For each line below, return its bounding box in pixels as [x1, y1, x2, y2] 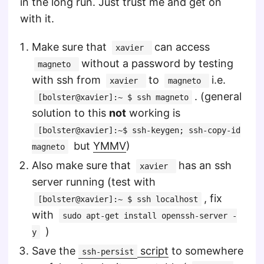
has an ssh [179, 159, 232, 171]
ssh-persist [82, 247, 134, 256]
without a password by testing [81, 57, 233, 70]
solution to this [32, 107, 109, 119]
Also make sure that [32, 159, 134, 171]
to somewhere [169, 245, 243, 257]
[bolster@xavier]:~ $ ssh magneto [38, 93, 189, 102]
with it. [20, 12, 54, 25]
